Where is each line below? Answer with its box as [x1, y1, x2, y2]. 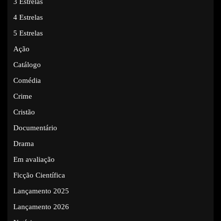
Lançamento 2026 [13, 203, 69, 211]
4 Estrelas [13, 13, 43, 21]
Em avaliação [13, 155, 55, 163]
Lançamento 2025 [13, 187, 69, 195]
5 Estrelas [13, 29, 43, 37]
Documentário [13, 124, 57, 132]
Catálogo [13, 61, 41, 69]
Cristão [13, 108, 35, 116]
